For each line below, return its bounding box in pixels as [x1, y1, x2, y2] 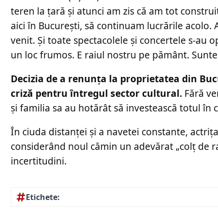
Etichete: [26, 192, 60, 203]
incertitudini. [11, 154, 67, 167]
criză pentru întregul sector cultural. [11, 86, 182, 100]
